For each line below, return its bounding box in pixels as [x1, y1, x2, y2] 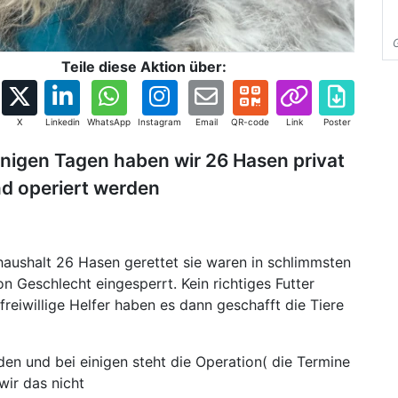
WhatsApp [87, 116, 131, 127]
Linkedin [44, 116, 80, 127]
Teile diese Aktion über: [61, 58, 227, 76]
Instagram [138, 116, 181, 127]
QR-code [231, 116, 269, 127]
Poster [322, 116, 351, 127]
